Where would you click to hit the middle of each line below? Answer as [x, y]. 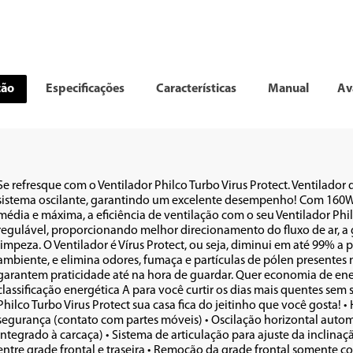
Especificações [85, 89]
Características [196, 89]
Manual [288, 89]
